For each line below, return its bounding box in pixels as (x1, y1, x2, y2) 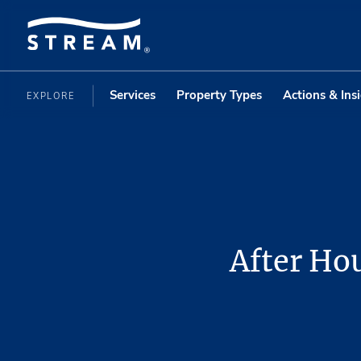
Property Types (176, 86, 262, 103)
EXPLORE (27, 89, 79, 102)
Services (109, 86, 156, 103)
